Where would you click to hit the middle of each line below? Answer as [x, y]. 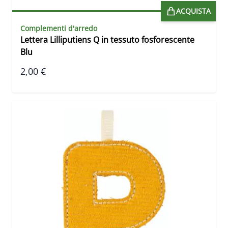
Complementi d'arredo [59, 28]
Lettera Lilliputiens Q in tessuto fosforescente [107, 40]
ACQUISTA [193, 11]
